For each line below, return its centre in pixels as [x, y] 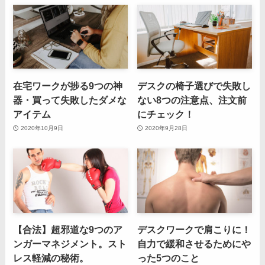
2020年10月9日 [42, 128]
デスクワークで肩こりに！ [194, 230]
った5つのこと [169, 258]
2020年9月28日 [166, 128]
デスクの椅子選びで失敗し [194, 85]
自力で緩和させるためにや [194, 244]
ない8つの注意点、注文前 [192, 100]
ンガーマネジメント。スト [70, 244]
